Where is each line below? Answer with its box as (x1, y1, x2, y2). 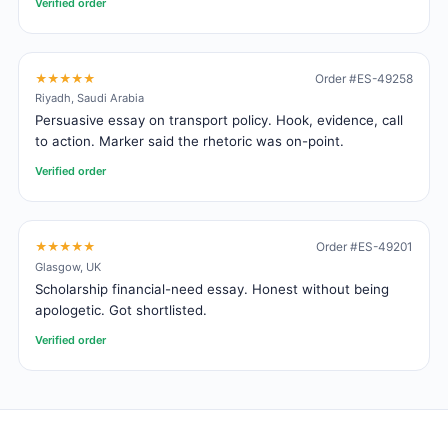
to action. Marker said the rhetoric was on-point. (35, 133, 344, 150)
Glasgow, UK (35, 260, 101, 275)
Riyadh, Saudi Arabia (35, 91, 144, 106)
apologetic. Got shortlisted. (35, 301, 207, 318)
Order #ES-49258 (315, 70, 413, 86)
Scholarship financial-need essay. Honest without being (35, 280, 389, 297)
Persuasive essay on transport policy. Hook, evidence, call (35, 112, 403, 129)
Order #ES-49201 (316, 239, 413, 255)
